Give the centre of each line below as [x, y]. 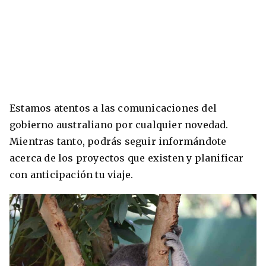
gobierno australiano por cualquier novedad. [119, 124]
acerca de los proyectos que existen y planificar [127, 158]
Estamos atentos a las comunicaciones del [113, 108]
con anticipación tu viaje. [73, 174]
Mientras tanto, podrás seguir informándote [118, 141]
